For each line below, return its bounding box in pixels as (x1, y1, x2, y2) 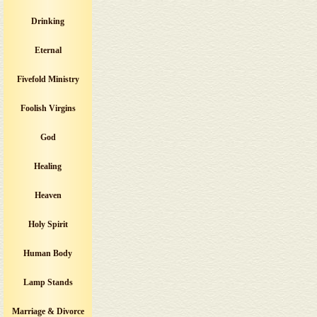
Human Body (23, 248, 72, 258)
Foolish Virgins (20, 103, 76, 113)
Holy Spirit (28, 219, 68, 229)
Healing (34, 161, 62, 171)
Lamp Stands (23, 277, 73, 287)
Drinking (31, 16, 64, 26)
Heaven (34, 190, 62, 200)
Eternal (34, 45, 62, 55)
